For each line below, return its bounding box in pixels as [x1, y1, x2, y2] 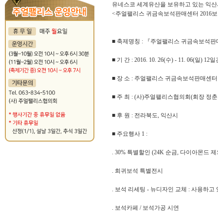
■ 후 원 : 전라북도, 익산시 [112, 111, 178, 119]
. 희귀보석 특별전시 [112, 167, 163, 174]
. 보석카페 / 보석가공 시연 [112, 204, 179, 211]
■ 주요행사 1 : [112, 130, 147, 137]
